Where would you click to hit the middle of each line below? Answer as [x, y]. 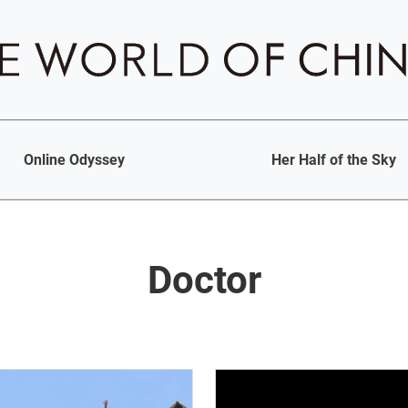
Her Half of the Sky [334, 160]
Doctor [204, 280]
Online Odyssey [74, 160]
